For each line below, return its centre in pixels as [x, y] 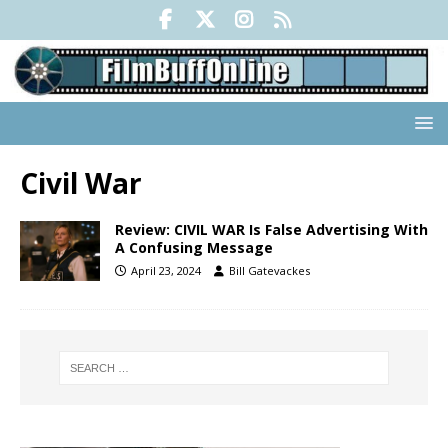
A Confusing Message [194, 248]
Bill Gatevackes [269, 271]
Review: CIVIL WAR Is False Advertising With [271, 230]
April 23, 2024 [166, 271]
